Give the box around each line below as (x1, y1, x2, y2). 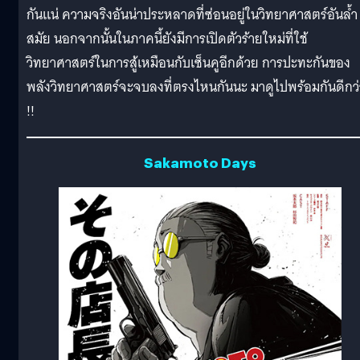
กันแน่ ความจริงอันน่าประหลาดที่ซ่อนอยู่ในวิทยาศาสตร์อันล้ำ (27, 3, 358, 27)
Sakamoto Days (144, 152, 256, 172)
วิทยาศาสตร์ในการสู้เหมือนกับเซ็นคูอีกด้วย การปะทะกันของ (27, 51, 350, 76)
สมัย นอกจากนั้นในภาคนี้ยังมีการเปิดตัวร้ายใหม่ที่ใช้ (27, 27, 308, 51)
